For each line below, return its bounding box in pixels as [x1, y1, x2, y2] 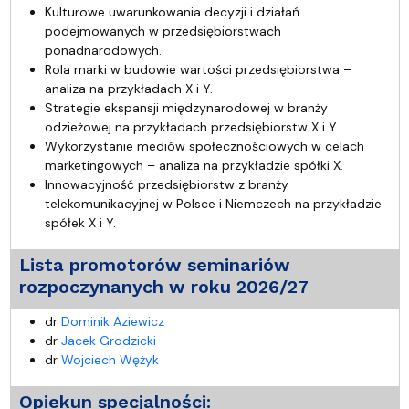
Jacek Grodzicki [60, 331, 156, 349]
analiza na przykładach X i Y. [44, 79, 213, 97]
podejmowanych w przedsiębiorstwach [44, 22, 281, 39]
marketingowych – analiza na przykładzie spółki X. [44, 156, 343, 173]
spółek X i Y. [44, 214, 116, 231]
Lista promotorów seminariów [18, 253, 290, 276]
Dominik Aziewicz [60, 312, 164, 330]
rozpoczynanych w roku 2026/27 [18, 275, 309, 298]
